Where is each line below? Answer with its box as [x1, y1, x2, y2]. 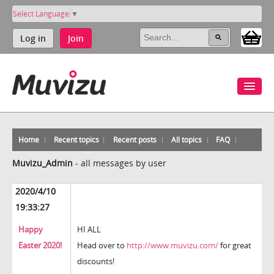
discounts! [77, 256, 114, 267]
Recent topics [53, 134, 99, 145]
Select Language [13, 8, 69, 19]
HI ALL [77, 224, 101, 235]
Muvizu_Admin [12, 157, 73, 169]
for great [218, 240, 251, 251]
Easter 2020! [18, 240, 62, 251]
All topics [171, 134, 202, 145]
